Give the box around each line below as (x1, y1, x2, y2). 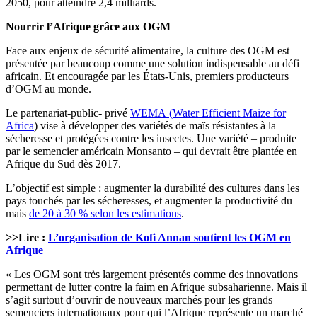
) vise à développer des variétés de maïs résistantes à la (34, 120, 276, 132)
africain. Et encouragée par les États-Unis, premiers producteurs (6, 70, 289, 83)
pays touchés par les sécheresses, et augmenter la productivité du (6, 195, 292, 207)
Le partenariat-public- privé (6, 107, 130, 120)
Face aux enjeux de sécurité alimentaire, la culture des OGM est (6, 45, 289, 57)
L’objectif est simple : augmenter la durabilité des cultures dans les (6, 182, 299, 195)
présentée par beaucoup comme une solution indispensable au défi (6, 57, 299, 70)
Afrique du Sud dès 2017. (6, 158, 121, 171)
